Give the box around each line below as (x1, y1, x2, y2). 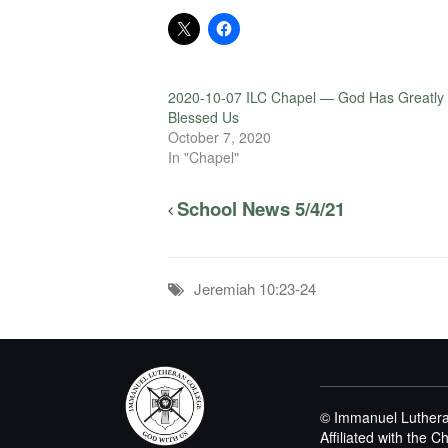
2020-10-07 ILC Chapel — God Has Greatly (168, 87, 444, 108)
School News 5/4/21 (177, 195, 345, 223)
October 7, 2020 (168, 127, 271, 148)
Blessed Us (168, 107, 239, 128)
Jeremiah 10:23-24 (194, 278, 316, 300)
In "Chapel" (168, 147, 239, 168)
